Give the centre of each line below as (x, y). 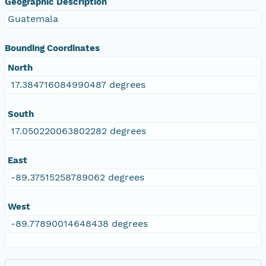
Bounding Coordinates (52, 48)
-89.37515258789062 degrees (77, 177)
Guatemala (33, 18)
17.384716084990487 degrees (78, 84)
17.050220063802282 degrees (78, 131)
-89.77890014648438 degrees (79, 223)
